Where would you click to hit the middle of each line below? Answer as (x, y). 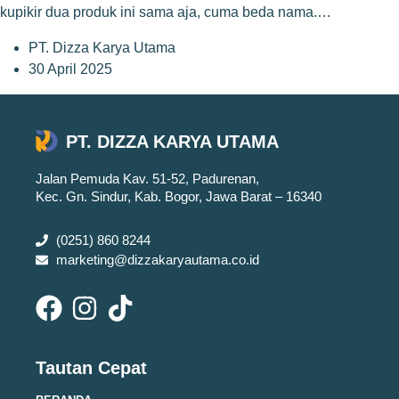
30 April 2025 (70, 69)
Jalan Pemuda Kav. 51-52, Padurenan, (147, 179)
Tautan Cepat (91, 368)
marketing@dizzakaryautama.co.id (157, 260)
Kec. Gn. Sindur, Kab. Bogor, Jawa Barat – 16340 (179, 197)
